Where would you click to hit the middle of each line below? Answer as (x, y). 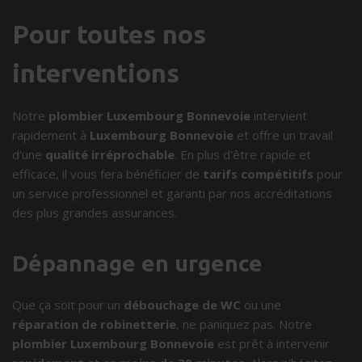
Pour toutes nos (109, 34)
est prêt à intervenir (272, 343)
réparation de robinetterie (94, 324)
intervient (279, 116)
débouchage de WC (182, 305)
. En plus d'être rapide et (243, 154)
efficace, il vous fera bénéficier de (107, 174)
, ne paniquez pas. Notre (244, 324)
